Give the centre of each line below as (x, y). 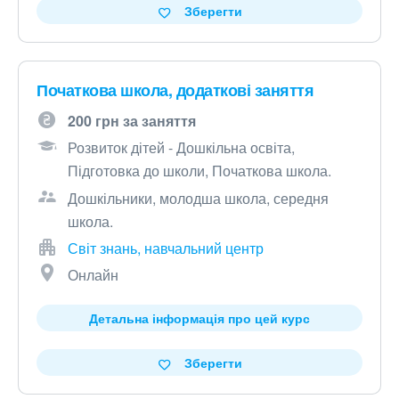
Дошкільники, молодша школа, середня (198, 199)
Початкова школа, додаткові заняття (175, 90)
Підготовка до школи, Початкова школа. (199, 171)
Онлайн (93, 275)
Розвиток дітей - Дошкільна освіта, (181, 148)
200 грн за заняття (132, 121)
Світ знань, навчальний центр (166, 248)
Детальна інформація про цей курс (199, 318)
